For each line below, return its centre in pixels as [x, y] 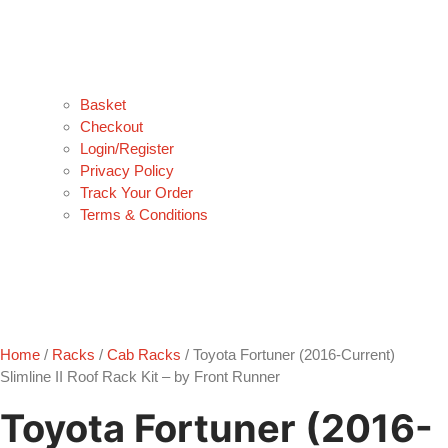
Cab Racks [144, 355]
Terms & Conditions [144, 215]
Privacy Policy [127, 171]
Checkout [111, 127]
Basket [103, 105]
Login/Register [127, 149]
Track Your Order [136, 193]
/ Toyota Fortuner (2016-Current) [288, 355]
